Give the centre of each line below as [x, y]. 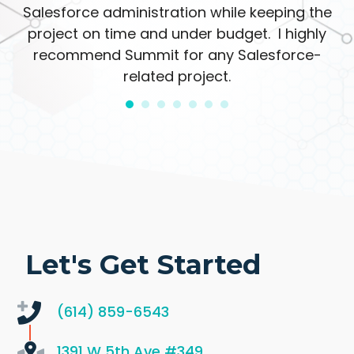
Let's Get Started [143, 265]
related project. [177, 77]
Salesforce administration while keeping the [177, 13]
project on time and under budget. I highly [177, 34]
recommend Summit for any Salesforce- [177, 55]
